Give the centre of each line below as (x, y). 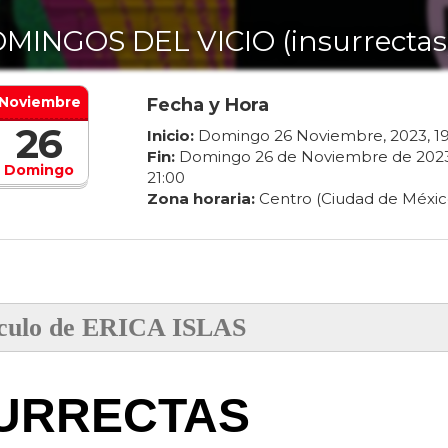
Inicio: (170, 136)
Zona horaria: (200, 199)
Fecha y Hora (207, 105)
